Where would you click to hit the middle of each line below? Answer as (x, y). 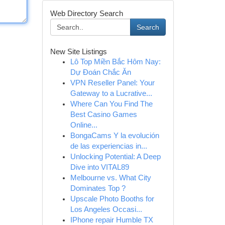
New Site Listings (78, 51)
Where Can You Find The (111, 104)
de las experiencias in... (108, 146)
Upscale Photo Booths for (112, 199)
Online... (84, 125)
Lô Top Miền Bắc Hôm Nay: (115, 62)
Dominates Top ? (98, 188)
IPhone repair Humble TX (111, 220)
